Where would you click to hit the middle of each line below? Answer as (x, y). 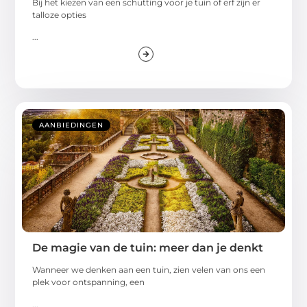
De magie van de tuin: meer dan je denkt (148, 248)
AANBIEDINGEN (72, 125)
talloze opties (60, 14)
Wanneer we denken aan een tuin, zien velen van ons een (149, 270)
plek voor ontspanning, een (89, 282)
